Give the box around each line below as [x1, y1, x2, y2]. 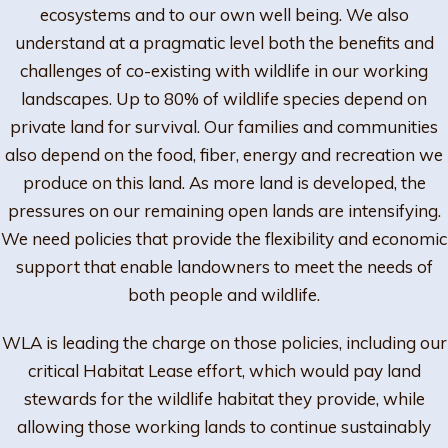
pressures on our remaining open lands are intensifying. [7, 200, 441, 221]
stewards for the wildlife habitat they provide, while [23, 388, 425, 409]
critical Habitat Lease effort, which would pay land [27, 360, 421, 381]
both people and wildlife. [128, 284, 320, 305]
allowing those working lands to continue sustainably [17, 416, 431, 437]
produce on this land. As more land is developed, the [22, 172, 426, 193]
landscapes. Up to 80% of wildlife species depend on [21, 88, 427, 109]
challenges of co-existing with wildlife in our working [20, 60, 428, 81]
